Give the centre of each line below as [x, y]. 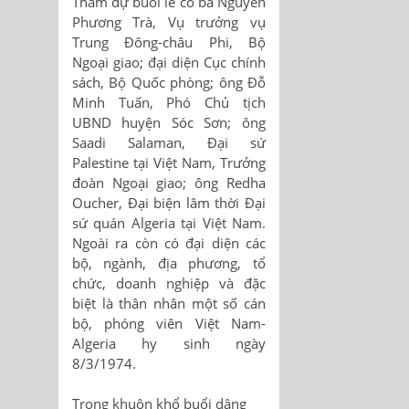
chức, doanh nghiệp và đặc [169, 283]
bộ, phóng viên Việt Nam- [169, 324]
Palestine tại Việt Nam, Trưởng [169, 163]
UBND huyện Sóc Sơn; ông [169, 123]
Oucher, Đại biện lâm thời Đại [169, 203]
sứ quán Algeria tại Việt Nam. [169, 223]
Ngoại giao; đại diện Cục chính [169, 63]
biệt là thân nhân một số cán [169, 304]
